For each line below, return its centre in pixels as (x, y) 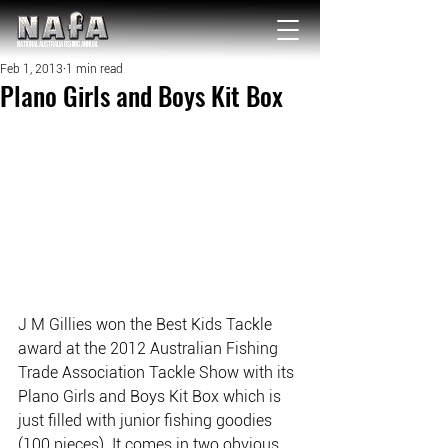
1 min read (94, 69)
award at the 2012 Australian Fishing (150, 349)
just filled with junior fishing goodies (147, 421)
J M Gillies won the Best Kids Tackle (147, 325)
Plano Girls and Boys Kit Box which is (151, 397)
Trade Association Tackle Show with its (158, 373)
